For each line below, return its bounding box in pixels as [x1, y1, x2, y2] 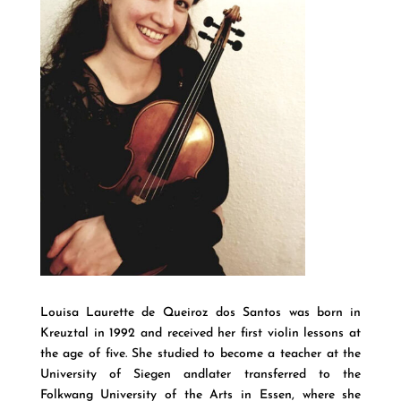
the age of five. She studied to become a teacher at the [39, 347, 362, 362]
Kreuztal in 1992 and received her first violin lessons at [39, 327, 362, 341]
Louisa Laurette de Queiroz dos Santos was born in [39, 306, 362, 320]
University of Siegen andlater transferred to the [39, 368, 362, 382]
